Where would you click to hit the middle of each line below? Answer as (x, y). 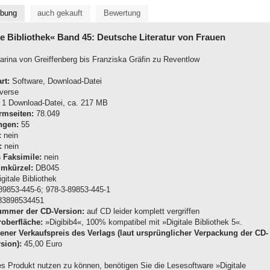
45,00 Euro (42, 243)
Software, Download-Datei (56, 81)
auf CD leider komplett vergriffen (142, 211)
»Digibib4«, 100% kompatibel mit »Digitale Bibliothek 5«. (143, 222)
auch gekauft (60, 13)
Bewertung (122, 13)
